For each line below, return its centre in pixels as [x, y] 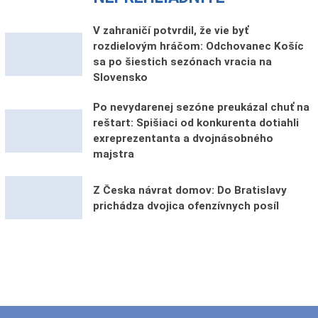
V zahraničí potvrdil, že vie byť [170, 31]
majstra [113, 154]
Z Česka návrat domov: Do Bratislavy [190, 190]
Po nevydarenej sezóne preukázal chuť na [201, 108]
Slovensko [120, 78]
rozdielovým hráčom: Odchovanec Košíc [198, 46]
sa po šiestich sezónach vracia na [182, 62]
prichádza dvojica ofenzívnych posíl [186, 205]
